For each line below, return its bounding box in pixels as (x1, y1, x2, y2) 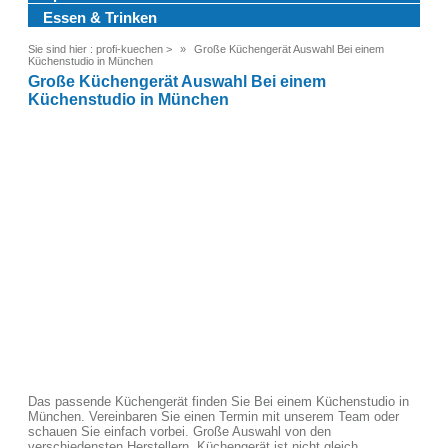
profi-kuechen (96, 43, 163, 55)
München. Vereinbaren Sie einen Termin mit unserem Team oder (28, 409, 399, 424)
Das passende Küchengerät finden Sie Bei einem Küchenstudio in (28, 394, 409, 409)
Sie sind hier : (28, 43, 93, 55)
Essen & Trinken (43, 9, 157, 26)
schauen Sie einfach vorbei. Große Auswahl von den (28, 424, 331, 439)
